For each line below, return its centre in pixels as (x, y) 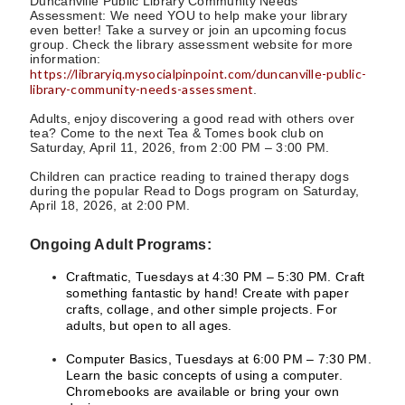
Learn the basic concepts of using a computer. (205, 375)
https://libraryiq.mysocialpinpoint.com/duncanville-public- (198, 74)
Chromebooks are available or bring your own (202, 391)
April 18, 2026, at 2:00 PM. (110, 205)
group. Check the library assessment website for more (192, 44)
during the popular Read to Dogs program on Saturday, (195, 191)
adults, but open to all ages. (149, 325)
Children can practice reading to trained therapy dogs (189, 176)
